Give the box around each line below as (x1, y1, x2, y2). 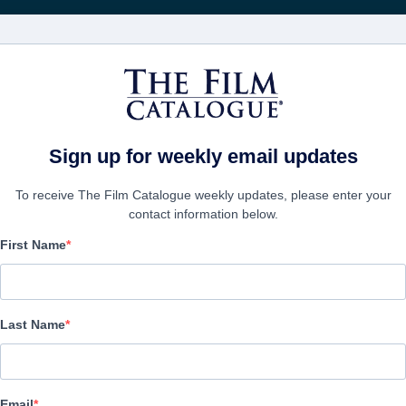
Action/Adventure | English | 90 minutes (6, 305, 250, 323)
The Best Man (6, 246, 239, 291)
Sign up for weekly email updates (48, 145, 358, 168)
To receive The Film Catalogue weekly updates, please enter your (14, 188, 391, 202)
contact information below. (128, 207, 278, 221)
